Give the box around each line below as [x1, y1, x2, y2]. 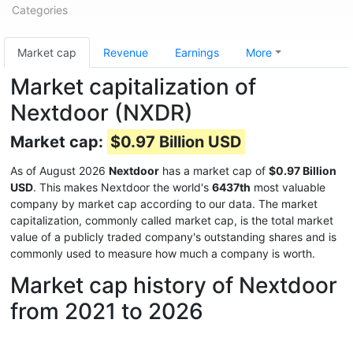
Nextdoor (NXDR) [10, 99, 193, 126]
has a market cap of [159, 164, 269, 177]
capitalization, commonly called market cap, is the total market [10, 214, 333, 227]
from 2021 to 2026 [10, 298, 203, 325]
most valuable [251, 180, 325, 194]
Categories [12, 3, 68, 17]
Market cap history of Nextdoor [10, 272, 337, 299]
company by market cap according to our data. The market [10, 197, 318, 210]
